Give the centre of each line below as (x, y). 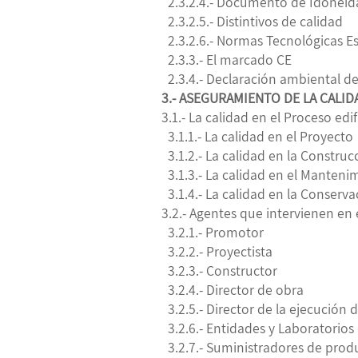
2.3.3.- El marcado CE (227, 59)
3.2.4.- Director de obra (233, 289)
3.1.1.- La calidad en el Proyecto (257, 136)
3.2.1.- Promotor (213, 232)
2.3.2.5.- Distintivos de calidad (252, 21)
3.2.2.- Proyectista (217, 251)
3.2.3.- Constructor (219, 270)
